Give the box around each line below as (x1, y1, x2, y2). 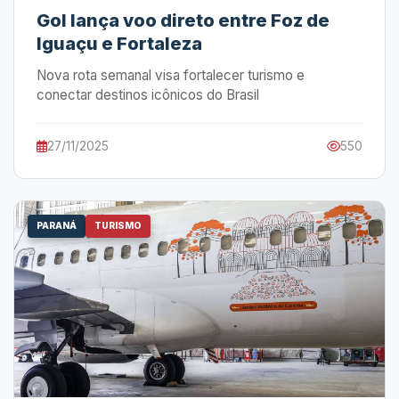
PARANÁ (37, 220, 77, 232)
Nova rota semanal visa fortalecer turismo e (37, 67, 305, 84)
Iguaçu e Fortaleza (37, 33, 202, 54)
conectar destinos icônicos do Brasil (37, 86, 259, 103)
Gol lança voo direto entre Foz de (37, 10, 330, 31)
